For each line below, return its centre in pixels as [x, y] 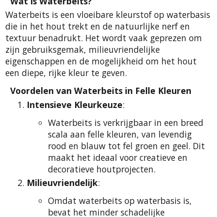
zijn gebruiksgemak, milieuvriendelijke [83, 49]
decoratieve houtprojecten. [102, 169]
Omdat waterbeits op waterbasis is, [120, 201]
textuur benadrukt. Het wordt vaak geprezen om [104, 38]
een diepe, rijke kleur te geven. [66, 72]
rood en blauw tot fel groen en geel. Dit [126, 146]
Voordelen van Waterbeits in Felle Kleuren [101, 91]
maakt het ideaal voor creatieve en [118, 157]
